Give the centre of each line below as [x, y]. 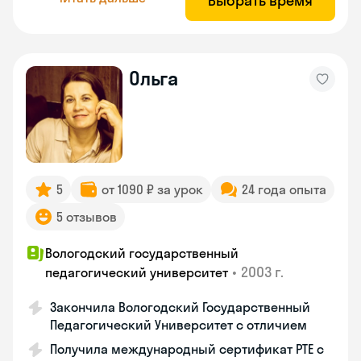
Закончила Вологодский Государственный [180, 307]
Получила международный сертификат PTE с [187, 349]
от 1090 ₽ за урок [152, 189]
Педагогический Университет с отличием [178, 325]
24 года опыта [284, 189]
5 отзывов [87, 217]
